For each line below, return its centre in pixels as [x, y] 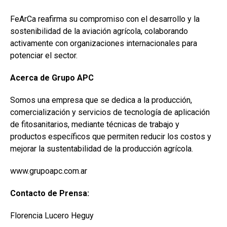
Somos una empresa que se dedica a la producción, [101, 100]
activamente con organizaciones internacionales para [104, 44]
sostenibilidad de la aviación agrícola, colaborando [99, 31]
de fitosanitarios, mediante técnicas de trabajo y [95, 125]
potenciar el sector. [44, 56]
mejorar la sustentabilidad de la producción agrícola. [102, 149]
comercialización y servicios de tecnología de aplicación [110, 112]
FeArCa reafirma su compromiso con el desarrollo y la [105, 19]
